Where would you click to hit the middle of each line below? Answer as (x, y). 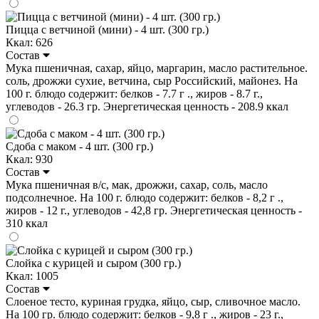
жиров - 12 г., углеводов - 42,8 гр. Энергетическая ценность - (154, 210)
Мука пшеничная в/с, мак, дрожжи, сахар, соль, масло (137, 184)
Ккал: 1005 (32, 276)
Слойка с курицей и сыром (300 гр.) (93, 263)
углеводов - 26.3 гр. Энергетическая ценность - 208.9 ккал (147, 106)
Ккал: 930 (29, 159)
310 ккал (27, 223)
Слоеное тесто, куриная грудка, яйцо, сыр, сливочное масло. (153, 301)
